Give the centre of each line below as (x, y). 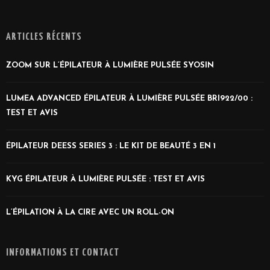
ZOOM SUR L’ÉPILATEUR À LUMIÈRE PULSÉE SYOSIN (110, 65)
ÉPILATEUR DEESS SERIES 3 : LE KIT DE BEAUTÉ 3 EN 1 (111, 146)
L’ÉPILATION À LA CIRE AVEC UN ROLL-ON (90, 212)
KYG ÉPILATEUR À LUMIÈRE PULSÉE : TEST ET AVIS (105, 179)
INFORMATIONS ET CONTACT (63, 253)
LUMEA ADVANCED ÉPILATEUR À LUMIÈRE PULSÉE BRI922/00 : (129, 98)
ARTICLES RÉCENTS (44, 37)
